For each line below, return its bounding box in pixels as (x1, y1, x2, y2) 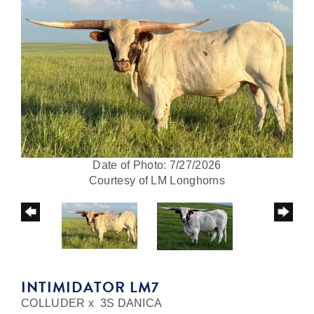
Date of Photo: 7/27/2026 (93, 158, 221, 171)
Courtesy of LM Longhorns (88, 174, 226, 186)
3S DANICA (100, 296, 163, 309)
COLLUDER (21, 296, 86, 309)
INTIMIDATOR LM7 (21, 275, 159, 299)
